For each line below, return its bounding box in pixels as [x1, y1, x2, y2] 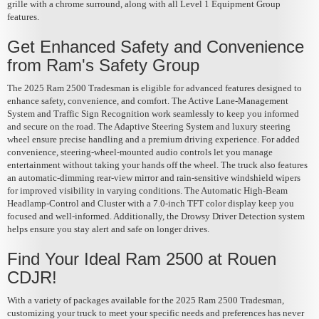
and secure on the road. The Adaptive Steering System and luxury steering [7, 120, 291, 132]
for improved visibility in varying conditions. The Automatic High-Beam [7, 184, 288, 196]
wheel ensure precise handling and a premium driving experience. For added [7, 133, 300, 145]
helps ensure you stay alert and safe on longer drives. [7, 223, 209, 234]
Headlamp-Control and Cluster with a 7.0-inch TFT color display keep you [7, 197, 294, 209]
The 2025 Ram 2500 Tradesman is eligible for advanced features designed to [7, 82, 302, 93]
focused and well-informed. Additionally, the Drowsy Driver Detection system [7, 210, 305, 221]
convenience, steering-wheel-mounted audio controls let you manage [7, 146, 273, 157]
